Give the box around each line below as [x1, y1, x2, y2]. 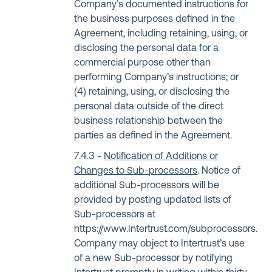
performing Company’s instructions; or [74, 73, 239, 83]
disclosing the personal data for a [74, 44, 219, 53]
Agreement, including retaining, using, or [74, 29, 248, 39]
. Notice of [197, 166, 241, 176]
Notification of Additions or [104, 152, 219, 161]
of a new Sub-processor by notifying [74, 254, 233, 263]
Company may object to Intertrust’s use [74, 239, 245, 249]
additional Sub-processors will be [74, 181, 220, 191]
